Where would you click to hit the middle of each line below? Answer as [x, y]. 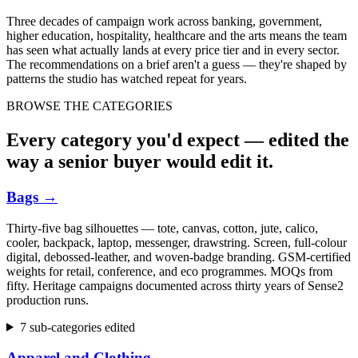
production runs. [48, 300]
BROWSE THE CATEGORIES [89, 106]
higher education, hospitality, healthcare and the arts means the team [177, 36]
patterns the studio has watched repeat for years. [127, 79]
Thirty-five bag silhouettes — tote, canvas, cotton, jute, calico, [162, 228]
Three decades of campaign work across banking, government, [164, 22]
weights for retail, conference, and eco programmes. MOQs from [169, 271]
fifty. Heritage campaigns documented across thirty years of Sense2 [175, 285]
